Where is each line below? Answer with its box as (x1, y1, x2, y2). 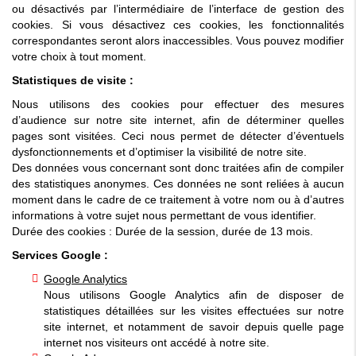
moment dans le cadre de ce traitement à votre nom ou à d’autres (12, 192, 344, 206)
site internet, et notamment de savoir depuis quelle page (44, 319, 344, 333)
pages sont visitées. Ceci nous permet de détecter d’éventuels (12, 129, 344, 142)
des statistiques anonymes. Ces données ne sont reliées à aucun (12, 176, 344, 190)
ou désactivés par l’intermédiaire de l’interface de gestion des (12, 2, 344, 15)
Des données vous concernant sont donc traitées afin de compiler (12, 161, 344, 174)
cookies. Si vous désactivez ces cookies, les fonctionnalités (12, 17, 344, 31)
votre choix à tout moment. (12, 49, 146, 63)
